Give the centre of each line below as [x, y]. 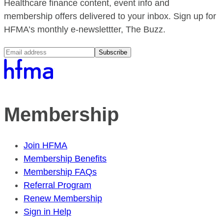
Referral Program [57, 185]
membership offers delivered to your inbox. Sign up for [110, 16]
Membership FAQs [60, 172]
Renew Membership [63, 198]
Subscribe [113, 52]
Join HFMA [45, 145]
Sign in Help [47, 211]
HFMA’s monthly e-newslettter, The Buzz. [85, 29]
